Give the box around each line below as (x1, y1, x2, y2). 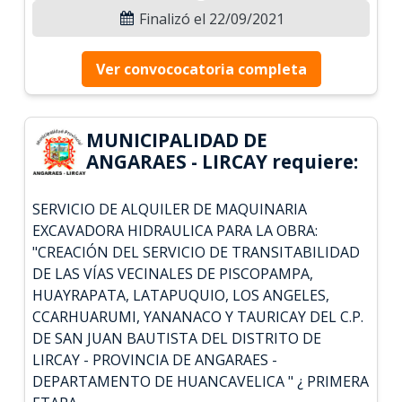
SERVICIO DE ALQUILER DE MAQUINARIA (32, 198, 308, 219)
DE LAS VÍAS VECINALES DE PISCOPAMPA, (32, 263, 314, 284)
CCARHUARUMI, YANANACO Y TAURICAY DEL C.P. (32, 306, 364, 327)
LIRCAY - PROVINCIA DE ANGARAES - (32, 349, 278, 370)
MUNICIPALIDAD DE (86, 127, 268, 153)
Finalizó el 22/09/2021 (135, 8, 284, 29)
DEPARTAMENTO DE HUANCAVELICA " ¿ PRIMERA (32, 371, 370, 391)
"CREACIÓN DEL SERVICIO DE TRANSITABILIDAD (32, 241, 361, 262)
